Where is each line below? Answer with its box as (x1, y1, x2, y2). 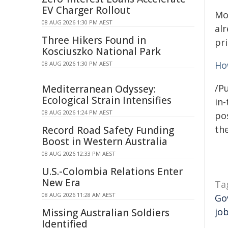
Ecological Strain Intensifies (42, 94, 172, 107)
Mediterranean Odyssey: (42, 82, 156, 96)
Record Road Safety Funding (42, 124, 174, 137)
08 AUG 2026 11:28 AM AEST (42, 191, 116, 198)
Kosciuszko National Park (42, 45, 161, 58)
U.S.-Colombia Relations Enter (42, 165, 183, 178)
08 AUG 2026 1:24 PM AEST (42, 108, 112, 116)
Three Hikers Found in (42, 34, 146, 47)
